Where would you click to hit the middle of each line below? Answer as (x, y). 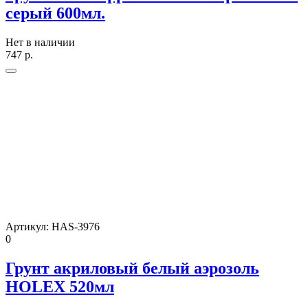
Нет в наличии (40, 43)
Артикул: (29, 227)
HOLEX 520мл (60, 287)
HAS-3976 (76, 227)
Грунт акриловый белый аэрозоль (132, 268)
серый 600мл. (55, 13)
